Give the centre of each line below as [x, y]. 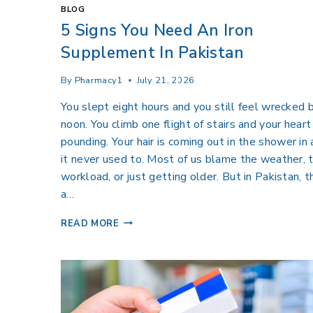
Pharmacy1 [99, 80]
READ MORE [90, 223]
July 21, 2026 [166, 80]
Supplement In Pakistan [153, 52]
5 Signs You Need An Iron [158, 30]
